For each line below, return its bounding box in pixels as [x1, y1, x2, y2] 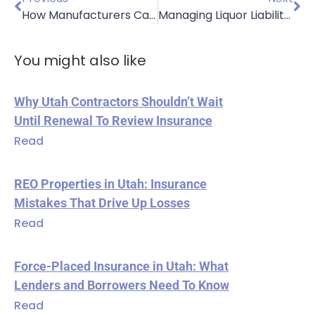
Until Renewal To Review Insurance [14, 112, 212, 128]
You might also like [14, 50, 146, 70]
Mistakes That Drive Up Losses [14, 195, 190, 210]
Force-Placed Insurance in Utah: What [14, 258, 229, 274]
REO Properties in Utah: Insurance [14, 176, 207, 191]
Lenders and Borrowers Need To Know [14, 277, 229, 292]
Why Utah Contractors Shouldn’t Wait [14, 94, 223, 109]
